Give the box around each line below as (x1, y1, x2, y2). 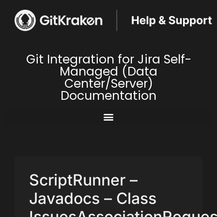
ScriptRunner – (29, 170, 138, 189)
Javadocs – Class (29, 188, 156, 208)
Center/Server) (64, 75, 153, 92)
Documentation (61, 87, 156, 104)
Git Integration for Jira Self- (26, 50, 191, 68)
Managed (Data (60, 62, 157, 80)
